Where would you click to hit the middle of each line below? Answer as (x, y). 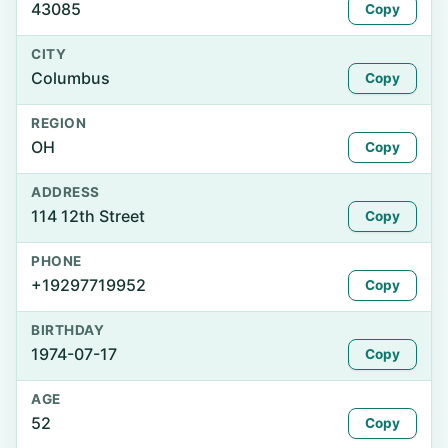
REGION (59, 123)
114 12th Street (88, 216)
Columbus (70, 78)
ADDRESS (65, 192)
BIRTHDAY (68, 330)
